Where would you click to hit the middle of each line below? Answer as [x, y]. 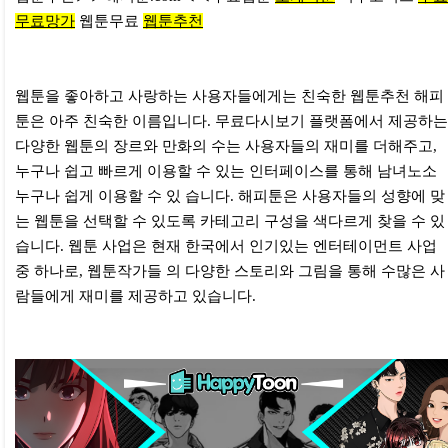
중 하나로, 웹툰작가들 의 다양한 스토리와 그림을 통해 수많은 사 [230, 271]
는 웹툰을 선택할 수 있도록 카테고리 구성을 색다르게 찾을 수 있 [230, 221]
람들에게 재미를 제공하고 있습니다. [135, 296]
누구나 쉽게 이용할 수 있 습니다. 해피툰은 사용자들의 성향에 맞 [230, 196]
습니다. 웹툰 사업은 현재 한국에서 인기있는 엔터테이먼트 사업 [226, 246]
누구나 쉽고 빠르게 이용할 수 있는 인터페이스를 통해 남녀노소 [226, 171]
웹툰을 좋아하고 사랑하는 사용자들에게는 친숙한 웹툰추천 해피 [229, 96]
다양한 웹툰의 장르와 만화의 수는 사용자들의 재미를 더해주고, [226, 146]
